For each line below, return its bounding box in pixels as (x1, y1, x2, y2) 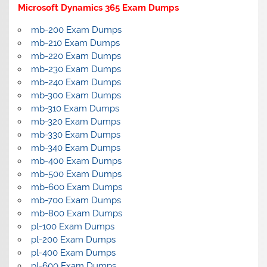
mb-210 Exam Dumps (30, 38, 120, 49)
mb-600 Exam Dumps (30, 182, 122, 193)
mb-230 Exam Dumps (30, 64, 121, 75)
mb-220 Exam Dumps (30, 51, 121, 62)
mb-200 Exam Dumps (30, 24, 122, 36)
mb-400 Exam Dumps (30, 156, 122, 167)
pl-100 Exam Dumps (30, 221, 114, 232)
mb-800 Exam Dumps (30, 208, 122, 219)
